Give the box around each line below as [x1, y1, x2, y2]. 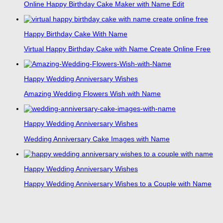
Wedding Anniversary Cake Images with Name [24, 134, 170, 143]
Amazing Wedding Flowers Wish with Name [24, 90, 161, 98]
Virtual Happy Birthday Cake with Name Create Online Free [24, 45, 211, 53]
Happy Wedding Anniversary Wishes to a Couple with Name [24, 179, 212, 188]
